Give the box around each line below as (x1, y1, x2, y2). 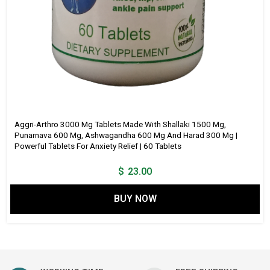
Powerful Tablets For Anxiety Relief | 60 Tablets (14, 140, 181, 153)
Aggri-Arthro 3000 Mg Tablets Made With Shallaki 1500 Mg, (14, 119, 226, 131)
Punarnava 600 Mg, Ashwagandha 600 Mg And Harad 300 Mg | (14, 130, 237, 142)
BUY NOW (113, 191, 157, 206)
